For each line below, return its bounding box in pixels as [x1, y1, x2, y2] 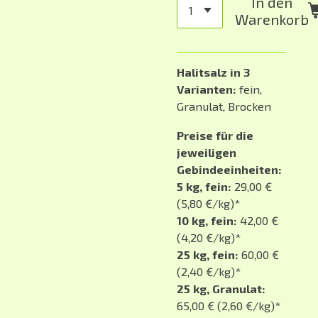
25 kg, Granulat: [177, 281, 265, 295]
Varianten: [177, 82, 236, 97]
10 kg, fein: [177, 213, 237, 227]
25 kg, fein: [177, 247, 238, 261]
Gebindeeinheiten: [177, 162, 282, 176]
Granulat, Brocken [177, 99, 271, 114]
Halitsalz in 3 [177, 65, 250, 79]
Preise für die [177, 128, 253, 142]
